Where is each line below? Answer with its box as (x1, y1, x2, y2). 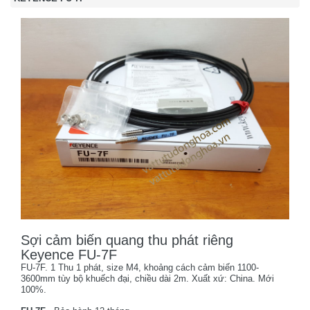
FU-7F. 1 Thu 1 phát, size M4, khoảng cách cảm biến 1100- (21, 262, 259, 273)
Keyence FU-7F (21, 247, 117, 262)
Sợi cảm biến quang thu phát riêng (21, 232, 233, 248)
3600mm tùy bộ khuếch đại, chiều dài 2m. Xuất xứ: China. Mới (21, 273, 274, 284)
